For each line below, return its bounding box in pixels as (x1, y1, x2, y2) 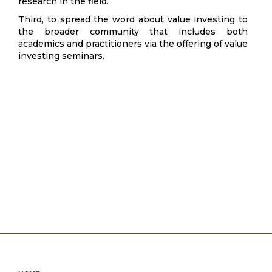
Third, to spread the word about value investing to (18, 14, 248, 25)
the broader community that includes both (18, 26, 248, 37)
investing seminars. (18, 50, 104, 61)
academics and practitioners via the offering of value (18, 38, 248, 49)
